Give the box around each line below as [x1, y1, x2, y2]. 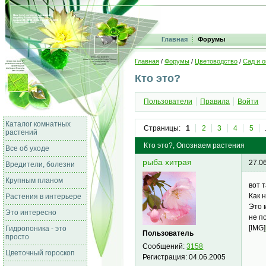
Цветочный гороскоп [5, 249, 75, 257]
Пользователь [142, 229, 194, 237]
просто [5, 233, 29, 241]
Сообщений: [142, 242, 187, 251]
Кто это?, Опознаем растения [143, 141, 245, 150]
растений [5, 128, 37, 137]
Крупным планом [5, 176, 63, 185]
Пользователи [143, 97, 192, 106]
